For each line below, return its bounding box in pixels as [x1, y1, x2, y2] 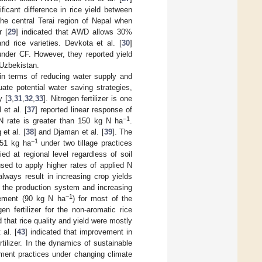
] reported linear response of [35, 105, 133, 114]
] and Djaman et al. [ [33, 127, 104, 136]
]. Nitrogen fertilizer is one [43, 94, 133, 103]
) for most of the [72, 194, 133, 203]
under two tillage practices [37, 138, 133, 147]
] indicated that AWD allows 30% [16, 27, 132, 36]
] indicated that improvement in [25, 227, 132, 236]
